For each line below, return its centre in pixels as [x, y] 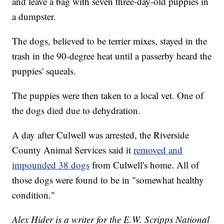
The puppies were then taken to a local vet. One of [108, 95]
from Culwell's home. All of [146, 165]
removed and [158, 150]
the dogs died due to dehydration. [76, 110]
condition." [34, 195]
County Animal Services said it [73, 150]
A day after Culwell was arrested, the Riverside [101, 135]
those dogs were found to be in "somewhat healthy [108, 180]
